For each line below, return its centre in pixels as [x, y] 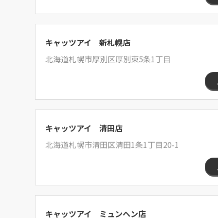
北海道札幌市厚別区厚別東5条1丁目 [108, 59]
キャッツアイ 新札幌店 [88, 42]
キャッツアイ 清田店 [84, 128]
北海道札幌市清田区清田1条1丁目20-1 [112, 145]
